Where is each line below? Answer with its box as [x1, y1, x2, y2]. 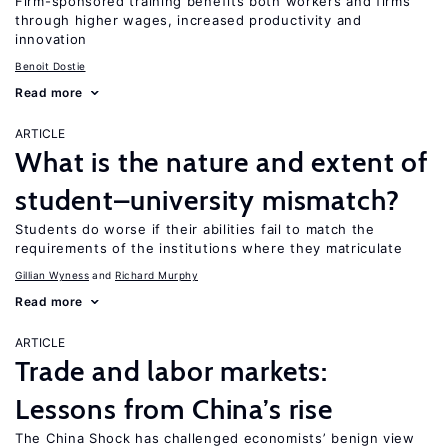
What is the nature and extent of [15, 145, 428, 179]
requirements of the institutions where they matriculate [15, 240, 403, 256]
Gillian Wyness [15, 269, 89, 281]
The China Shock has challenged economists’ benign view [15, 430, 415, 446]
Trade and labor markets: [15, 354, 329, 388]
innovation [15, 31, 87, 47]
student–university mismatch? [15, 183, 400, 217]
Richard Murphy [115, 269, 198, 281]
